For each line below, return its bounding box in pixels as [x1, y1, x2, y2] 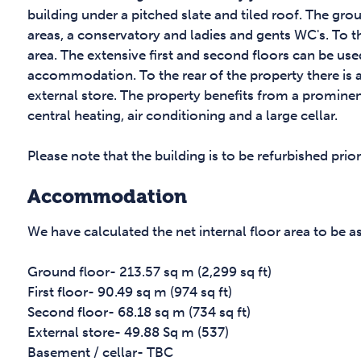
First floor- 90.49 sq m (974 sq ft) [27, 284, 232, 301]
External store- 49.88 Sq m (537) [27, 324, 229, 341]
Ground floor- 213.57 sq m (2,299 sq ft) [27, 263, 272, 280]
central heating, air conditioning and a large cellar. [27, 107, 338, 124]
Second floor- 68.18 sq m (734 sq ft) [27, 304, 251, 321]
